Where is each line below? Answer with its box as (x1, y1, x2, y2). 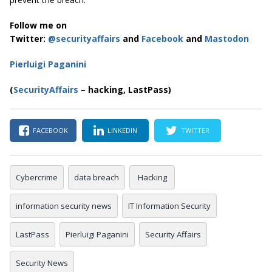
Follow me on (10, 19, 67, 31)
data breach (74, 171, 119, 183)
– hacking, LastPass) (78, 83, 171, 95)
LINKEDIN (107, 126, 137, 135)
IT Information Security (128, 200, 211, 211)
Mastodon (205, 32, 249, 44)
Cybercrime (16, 171, 58, 183)
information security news (16, 200, 112, 211)
